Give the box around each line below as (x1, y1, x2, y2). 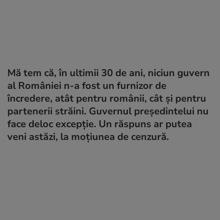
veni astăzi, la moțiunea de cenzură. (7, 130, 169, 143)
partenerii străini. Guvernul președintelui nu (7, 104, 209, 118)
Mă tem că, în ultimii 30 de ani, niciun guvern (7, 66, 210, 80)
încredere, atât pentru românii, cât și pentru (7, 91, 206, 105)
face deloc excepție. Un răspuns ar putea (7, 117, 192, 131)
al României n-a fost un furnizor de (7, 79, 166, 92)
